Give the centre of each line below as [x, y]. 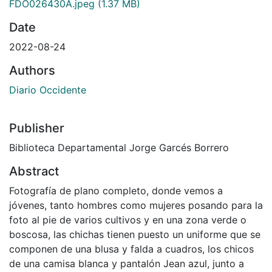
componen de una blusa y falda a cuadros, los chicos [131, 249]
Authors [32, 70]
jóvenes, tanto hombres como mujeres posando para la [136, 205]
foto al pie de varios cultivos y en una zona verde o [128, 219]
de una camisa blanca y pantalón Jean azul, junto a [127, 263]
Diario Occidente [48, 90]
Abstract [34, 171]
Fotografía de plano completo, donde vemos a [116, 190]
